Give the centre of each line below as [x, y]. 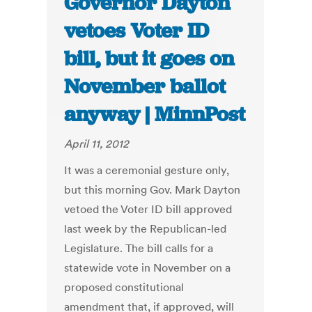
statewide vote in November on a [148, 268]
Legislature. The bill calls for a [139, 248]
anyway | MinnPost [155, 115]
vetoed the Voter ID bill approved [148, 209]
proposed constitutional [124, 287]
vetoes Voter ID [137, 31]
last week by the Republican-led [146, 229]
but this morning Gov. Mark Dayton [153, 190]
